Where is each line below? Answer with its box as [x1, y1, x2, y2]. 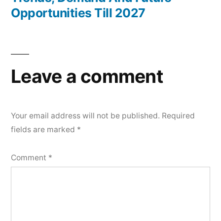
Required [162, 111, 195, 120]
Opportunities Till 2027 [11, 5, 146, 20]
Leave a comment [11, 65, 163, 87]
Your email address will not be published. [11, 111, 160, 120]
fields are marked [11, 125, 77, 134]
